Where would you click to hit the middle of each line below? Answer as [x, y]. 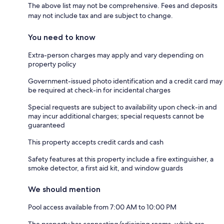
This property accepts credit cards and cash [96, 142]
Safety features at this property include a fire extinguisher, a [121, 159]
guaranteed [46, 125]
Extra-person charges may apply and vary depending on [116, 55]
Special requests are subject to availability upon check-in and [122, 107]
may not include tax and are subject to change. [100, 15]
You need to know [62, 37]
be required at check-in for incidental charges [99, 90]
